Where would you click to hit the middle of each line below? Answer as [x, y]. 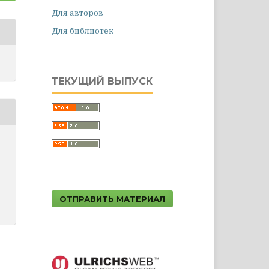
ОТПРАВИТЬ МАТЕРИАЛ [112, 199]
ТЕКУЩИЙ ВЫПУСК [102, 81]
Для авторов [77, 13]
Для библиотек [83, 31]
